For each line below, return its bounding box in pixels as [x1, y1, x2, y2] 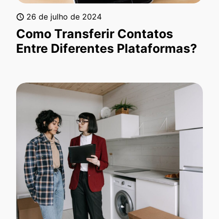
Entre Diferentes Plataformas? [16, 41, 197, 56]
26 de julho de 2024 [26, 12, 102, 22]
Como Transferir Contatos [16, 26, 173, 42]
